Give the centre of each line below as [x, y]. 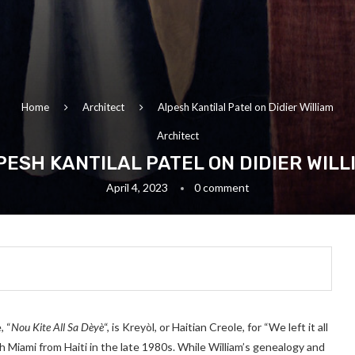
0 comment [221, 187]
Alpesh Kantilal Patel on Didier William [246, 107]
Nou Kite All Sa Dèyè [57, 326]
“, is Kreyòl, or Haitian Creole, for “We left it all [216, 326]
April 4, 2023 [137, 187]
